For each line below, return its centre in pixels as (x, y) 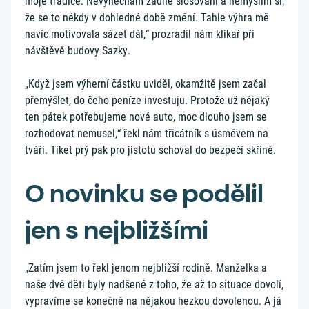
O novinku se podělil (144, 193)
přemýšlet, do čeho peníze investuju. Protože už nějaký (147, 100)
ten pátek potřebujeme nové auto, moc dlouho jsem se (146, 117)
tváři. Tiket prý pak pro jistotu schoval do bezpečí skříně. (150, 150)
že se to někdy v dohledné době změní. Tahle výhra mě (147, 17)
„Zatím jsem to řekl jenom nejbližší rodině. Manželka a (146, 268)
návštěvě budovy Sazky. (78, 50)
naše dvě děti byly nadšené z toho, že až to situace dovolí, (154, 285)
